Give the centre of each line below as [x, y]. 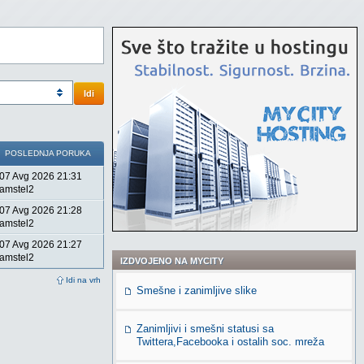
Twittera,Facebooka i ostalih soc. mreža [230, 342]
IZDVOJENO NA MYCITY [172, 261]
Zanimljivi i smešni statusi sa [205, 329]
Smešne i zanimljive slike [197, 290]
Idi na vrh [83, 279]
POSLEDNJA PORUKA [48, 153]
